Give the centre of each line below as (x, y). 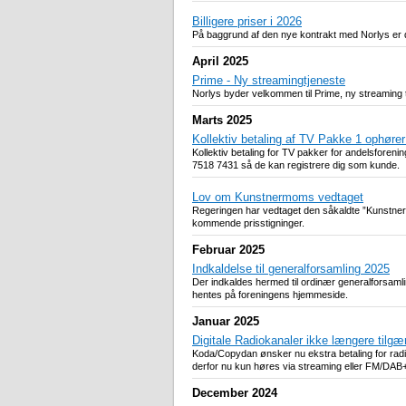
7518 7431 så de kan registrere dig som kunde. (296, 165)
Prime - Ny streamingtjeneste (269, 81)
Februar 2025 (228, 250)
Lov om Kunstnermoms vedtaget (278, 198)
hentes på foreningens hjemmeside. (270, 295)
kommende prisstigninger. (248, 223)
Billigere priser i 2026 (247, 22)
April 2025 (220, 62)
